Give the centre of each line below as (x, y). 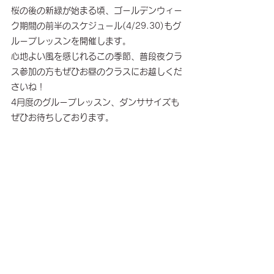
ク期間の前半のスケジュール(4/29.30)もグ (96, 26)
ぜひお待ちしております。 (62, 117)
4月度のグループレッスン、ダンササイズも (95, 102)
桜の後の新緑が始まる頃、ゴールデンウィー (97, 10)
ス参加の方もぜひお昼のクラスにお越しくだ (97, 72)
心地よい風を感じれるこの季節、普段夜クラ (97, 56)
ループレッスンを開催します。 (71, 41)
